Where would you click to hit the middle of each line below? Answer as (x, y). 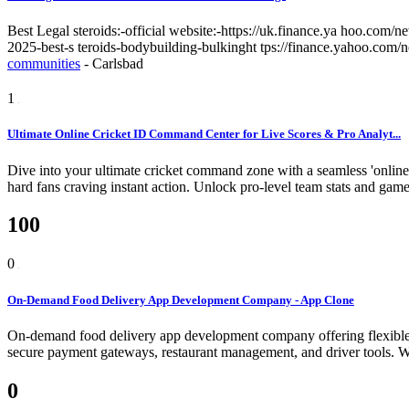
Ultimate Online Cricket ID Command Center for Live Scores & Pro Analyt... (204, 134)
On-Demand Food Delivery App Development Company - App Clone (181, 299)
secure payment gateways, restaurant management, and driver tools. (203, 351)
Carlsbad (118, 64)
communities (44, 64)
